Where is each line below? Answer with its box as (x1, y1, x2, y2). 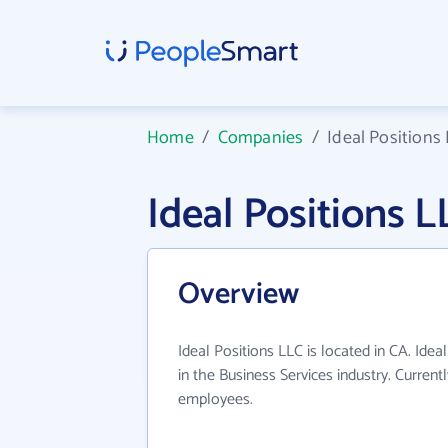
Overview (178, 270, 299, 319)
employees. (178, 386, 253, 413)
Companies (217, 123, 304, 153)
